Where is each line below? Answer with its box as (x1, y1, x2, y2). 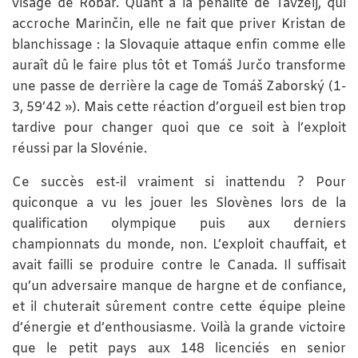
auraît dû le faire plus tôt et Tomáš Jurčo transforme (12, 57, 346, 74)
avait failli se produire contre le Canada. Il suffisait (12, 257, 346, 274)
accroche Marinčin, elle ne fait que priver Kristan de (12, 15, 346, 33)
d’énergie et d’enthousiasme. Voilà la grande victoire (12, 319, 346, 336)
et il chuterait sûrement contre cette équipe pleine (12, 298, 346, 316)
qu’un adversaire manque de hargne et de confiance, (12, 277, 346, 295)
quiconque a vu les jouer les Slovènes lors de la (12, 194, 346, 212)
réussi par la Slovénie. (12, 140, 147, 157)
